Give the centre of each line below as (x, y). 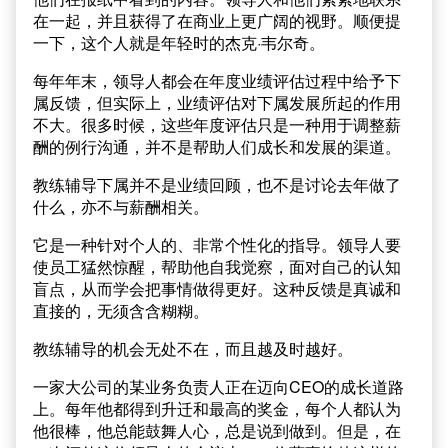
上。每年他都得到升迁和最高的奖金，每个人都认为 (217, 409)
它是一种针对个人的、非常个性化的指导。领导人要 (217, 245)
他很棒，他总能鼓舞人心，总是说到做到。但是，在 (217, 431)
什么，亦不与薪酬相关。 (121, 207)
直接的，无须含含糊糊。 (121, 311)
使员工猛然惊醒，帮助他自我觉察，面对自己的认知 (217, 267)
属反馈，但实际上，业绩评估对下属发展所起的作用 (217, 103)
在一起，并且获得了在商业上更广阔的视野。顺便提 (217, 21)
